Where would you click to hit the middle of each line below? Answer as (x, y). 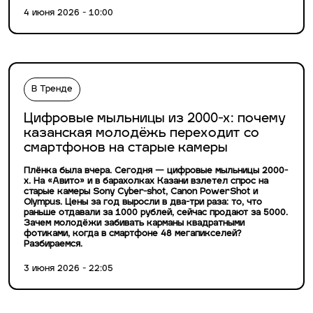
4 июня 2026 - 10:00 (68, 14)
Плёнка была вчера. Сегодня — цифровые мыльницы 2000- (156, 172)
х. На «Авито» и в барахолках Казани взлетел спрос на (146, 182)
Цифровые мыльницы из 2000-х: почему (155, 119)
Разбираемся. (53, 245)
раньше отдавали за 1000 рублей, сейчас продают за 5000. (156, 213)
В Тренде (52, 90)
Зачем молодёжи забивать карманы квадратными (134, 224)
